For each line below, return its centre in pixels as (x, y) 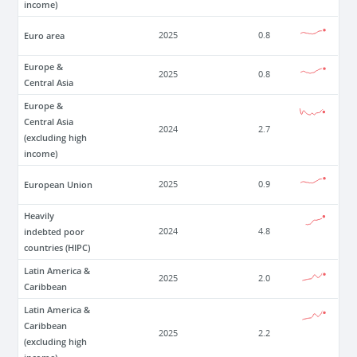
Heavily (39, 215)
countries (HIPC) (57, 247)
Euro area (45, 35)
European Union (59, 184)
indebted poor (55, 231)
